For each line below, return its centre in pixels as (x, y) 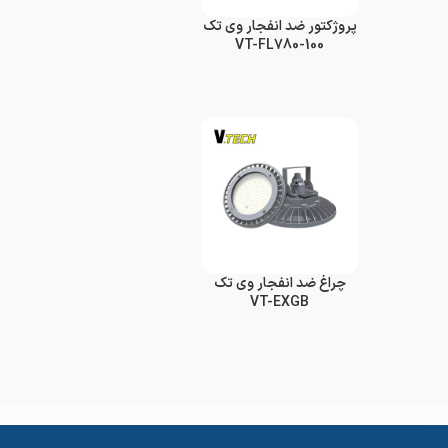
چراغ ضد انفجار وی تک (279, 283)
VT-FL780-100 (280, 45)
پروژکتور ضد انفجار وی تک (279, 26)
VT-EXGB (280, 302)
